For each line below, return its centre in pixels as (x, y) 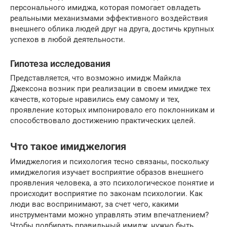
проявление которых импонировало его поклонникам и (112, 110)
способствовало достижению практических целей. (103, 121)
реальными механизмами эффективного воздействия (109, 18)
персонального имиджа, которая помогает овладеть (105, 8)
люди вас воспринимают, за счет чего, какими (94, 204)
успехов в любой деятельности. (68, 40)
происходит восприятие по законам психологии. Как (106, 194)
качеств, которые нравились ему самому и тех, (95, 100)
